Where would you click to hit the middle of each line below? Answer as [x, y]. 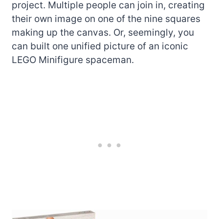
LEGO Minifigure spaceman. [73, 60]
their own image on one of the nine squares [106, 19]
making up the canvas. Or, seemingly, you [103, 32]
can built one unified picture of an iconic [100, 46]
